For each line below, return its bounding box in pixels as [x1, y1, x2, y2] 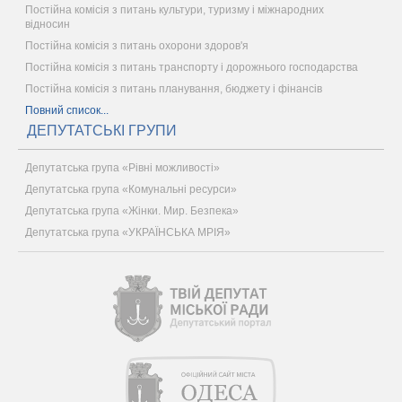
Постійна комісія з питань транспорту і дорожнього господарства [25, 60, 358, 74]
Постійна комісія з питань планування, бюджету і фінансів [25, 82, 322, 95]
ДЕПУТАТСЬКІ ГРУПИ [27, 122, 177, 138]
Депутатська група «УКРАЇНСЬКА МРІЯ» [25, 225, 231, 239]
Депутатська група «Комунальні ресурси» [25, 182, 237, 196]
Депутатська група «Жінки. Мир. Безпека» [25, 204, 239, 217]
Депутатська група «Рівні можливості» [25, 161, 220, 174]
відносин [25, 17, 70, 31]
